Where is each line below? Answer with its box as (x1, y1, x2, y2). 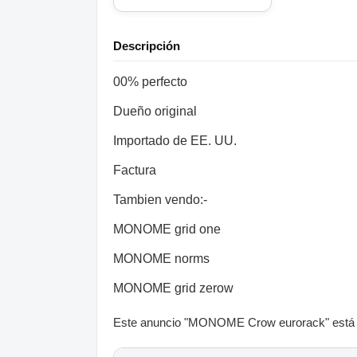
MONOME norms (113, 252, 210, 266)
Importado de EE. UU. (113, 134, 237, 148)
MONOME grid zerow (113, 281, 233, 296)
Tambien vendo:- (113, 193, 207, 207)
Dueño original (113, 104, 197, 119)
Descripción (113, 39, 180, 53)
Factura (113, 163, 156, 178)
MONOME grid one (113, 222, 221, 237)
